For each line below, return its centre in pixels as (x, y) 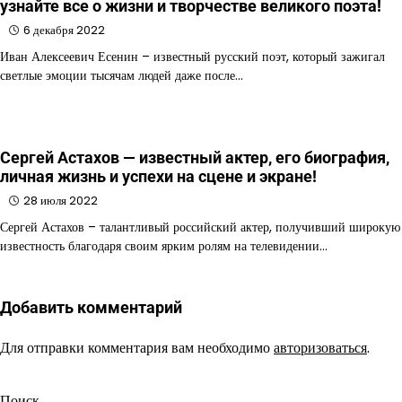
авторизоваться (320, 348)
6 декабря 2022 (64, 31)
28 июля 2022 (61, 201)
